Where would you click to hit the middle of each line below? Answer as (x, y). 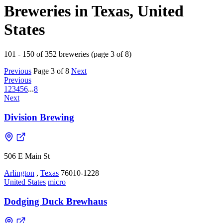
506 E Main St (27, 156)
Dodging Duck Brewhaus (56, 202)
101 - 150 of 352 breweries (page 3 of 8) (68, 54)
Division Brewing (39, 117)
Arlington (19, 173)
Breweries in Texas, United (94, 11)
